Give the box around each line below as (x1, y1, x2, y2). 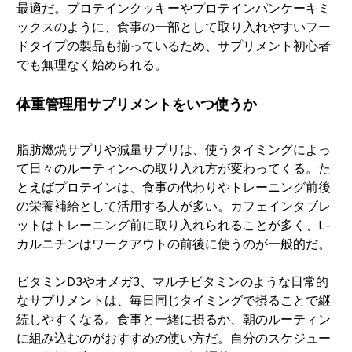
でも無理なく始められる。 (16, 57, 167, 71)
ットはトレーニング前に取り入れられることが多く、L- (16, 218, 331, 232)
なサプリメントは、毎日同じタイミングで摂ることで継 (16, 293, 331, 307)
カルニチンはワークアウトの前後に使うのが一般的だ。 (16, 236, 331, 251)
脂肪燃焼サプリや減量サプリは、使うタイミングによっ (16, 142, 331, 156)
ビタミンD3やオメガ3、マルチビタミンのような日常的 (16, 274, 328, 288)
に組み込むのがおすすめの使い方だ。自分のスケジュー (16, 331, 331, 345)
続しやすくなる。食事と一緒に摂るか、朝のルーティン (16, 312, 331, 326)
